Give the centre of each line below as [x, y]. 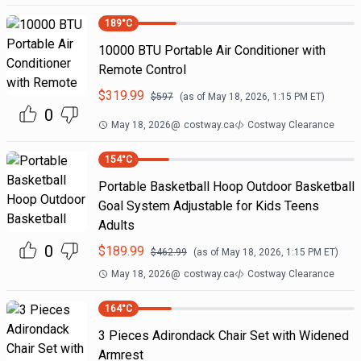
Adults [116, 225]
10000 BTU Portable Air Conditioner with [212, 50]
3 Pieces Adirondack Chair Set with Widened [223, 336]
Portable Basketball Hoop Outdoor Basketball [226, 187]
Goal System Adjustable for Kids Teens [208, 206]
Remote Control [142, 70]
